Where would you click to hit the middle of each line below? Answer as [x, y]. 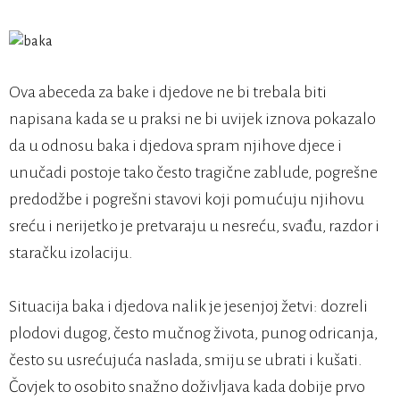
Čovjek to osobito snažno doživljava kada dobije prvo [187, 387]
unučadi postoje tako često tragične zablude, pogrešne [193, 173]
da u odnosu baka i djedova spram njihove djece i [175, 146]
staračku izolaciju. [71, 253]
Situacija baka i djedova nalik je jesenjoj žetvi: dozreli [188, 307]
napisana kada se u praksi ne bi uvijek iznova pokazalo [192, 119]
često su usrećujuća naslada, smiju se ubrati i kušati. [186, 360]
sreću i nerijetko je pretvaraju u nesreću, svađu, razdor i [194, 226]
